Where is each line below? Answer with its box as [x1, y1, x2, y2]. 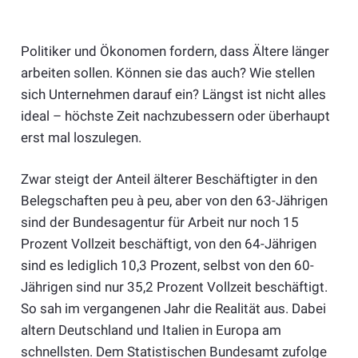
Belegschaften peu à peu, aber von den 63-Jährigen [20, 193, 328, 209]
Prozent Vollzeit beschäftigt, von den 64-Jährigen [20, 236, 316, 253]
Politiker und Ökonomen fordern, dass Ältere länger [20, 42, 329, 59]
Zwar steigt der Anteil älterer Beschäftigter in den [20, 171, 317, 188]
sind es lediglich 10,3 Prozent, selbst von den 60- [20, 257, 314, 274]
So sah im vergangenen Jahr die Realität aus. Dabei [20, 300, 326, 317]
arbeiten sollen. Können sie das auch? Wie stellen [20, 64, 315, 81]
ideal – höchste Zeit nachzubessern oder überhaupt [20, 107, 330, 124]
